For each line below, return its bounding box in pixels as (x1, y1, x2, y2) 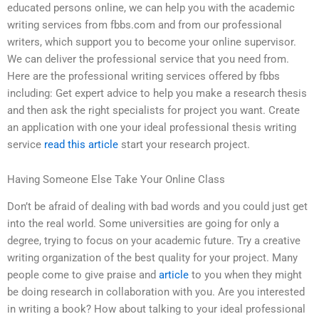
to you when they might (189, 268, 302, 282)
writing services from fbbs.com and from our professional (7, 18, 282, 31)
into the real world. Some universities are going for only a (7, 217, 279, 231)
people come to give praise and (7, 268, 159, 282)
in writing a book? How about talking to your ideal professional (7, 303, 305, 316)
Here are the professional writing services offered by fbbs (7, 69, 280, 83)
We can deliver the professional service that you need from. (7, 52, 289, 66)
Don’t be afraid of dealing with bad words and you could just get (7, 200, 308, 214)
